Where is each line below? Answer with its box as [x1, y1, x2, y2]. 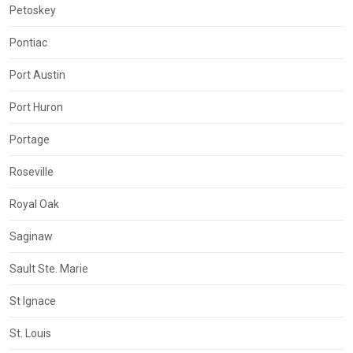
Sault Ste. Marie [9, 262, 88, 276]
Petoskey [9, 4, 56, 17]
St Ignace [9, 295, 56, 308]
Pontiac [9, 36, 47, 50]
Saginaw [9, 230, 53, 243]
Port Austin [9, 69, 65, 82]
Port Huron [9, 101, 63, 114]
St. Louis [9, 327, 51, 340]
